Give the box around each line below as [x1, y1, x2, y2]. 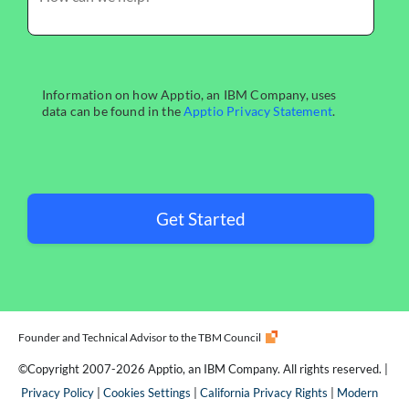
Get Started [156, 208, 246, 230]
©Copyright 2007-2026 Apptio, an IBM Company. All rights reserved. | [18, 361, 388, 376]
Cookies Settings [103, 384, 191, 400]
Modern [337, 384, 378, 400]
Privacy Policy [21, 384, 94, 400]
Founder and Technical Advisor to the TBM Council [18, 330, 261, 345]
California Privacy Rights [200, 384, 328, 400]
